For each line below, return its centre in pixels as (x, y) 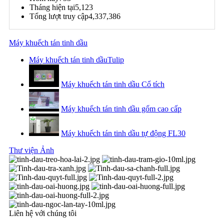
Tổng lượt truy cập (59, 16)
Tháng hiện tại (52, 7)
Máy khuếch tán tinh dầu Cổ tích (113, 84)
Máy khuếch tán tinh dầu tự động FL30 (123, 133)
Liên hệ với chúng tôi (43, 213)
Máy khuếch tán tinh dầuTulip (76, 60)
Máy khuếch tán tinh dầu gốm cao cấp (121, 109)
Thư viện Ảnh (31, 150)
